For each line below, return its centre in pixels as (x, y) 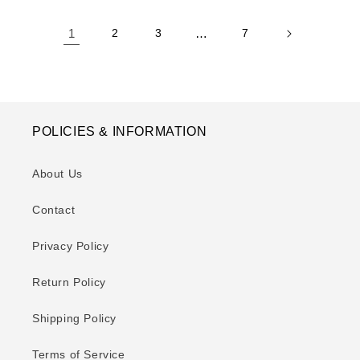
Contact (54, 210)
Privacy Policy (71, 246)
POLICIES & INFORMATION (120, 131)
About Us (57, 174)
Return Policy (69, 282)
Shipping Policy (74, 318)
